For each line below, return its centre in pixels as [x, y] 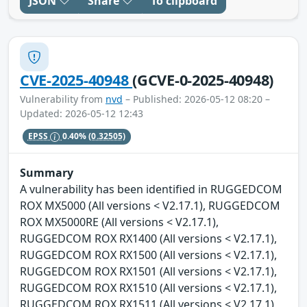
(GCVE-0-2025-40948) [203, 80]
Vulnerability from [63, 99]
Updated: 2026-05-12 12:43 [82, 114]
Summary [47, 172]
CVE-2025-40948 [76, 80]
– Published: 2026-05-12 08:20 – [196, 99]
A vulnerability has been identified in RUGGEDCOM [151, 189]
